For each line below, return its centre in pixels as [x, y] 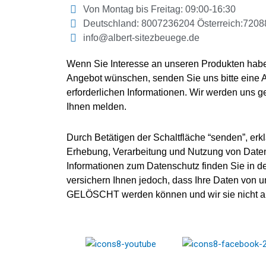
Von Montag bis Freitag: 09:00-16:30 [159, 9]
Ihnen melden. [96, 107]
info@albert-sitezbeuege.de [141, 38]
